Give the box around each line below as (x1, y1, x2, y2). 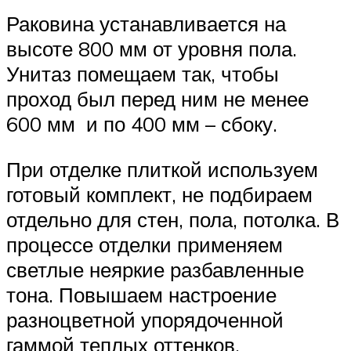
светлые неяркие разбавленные (6, 256, 304, 282)
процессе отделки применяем (6, 231, 283, 257)
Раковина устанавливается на (6, 11, 286, 37)
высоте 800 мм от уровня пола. (6, 36, 297, 62)
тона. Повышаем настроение (6, 281, 277, 307)
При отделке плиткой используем (6, 156, 318, 182)
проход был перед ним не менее (6, 86, 309, 112)
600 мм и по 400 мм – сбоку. (6, 111, 277, 137)
